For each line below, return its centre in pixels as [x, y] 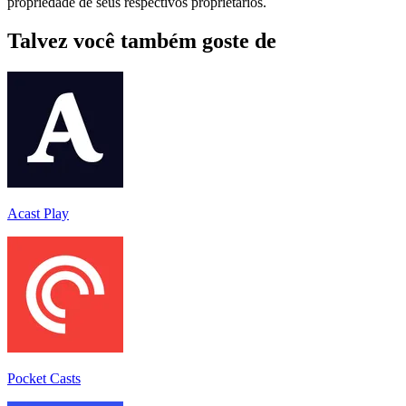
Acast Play [38, 213]
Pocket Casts [44, 378]
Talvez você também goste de [142, 40]
